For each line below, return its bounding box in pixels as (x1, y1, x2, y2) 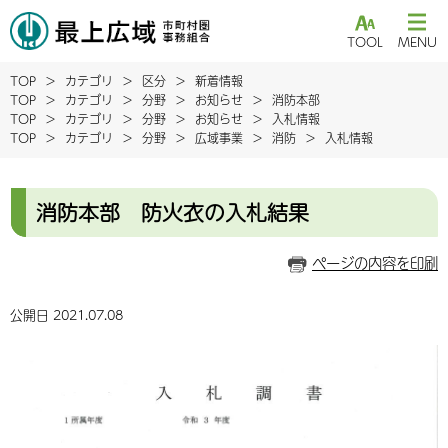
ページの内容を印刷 (312, 252, 438, 274)
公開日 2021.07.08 (10, 305, 123, 324)
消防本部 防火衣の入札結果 (36, 196, 309, 228)
